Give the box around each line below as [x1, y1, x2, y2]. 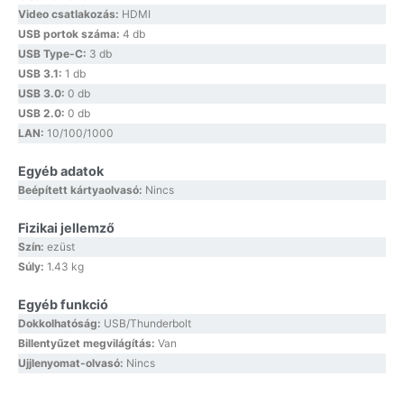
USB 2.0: [18, 106, 68, 121]
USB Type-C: [18, 47, 89, 61]
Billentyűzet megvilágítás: [18, 336, 158, 351]
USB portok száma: [18, 27, 123, 41]
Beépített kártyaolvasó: [18, 183, 145, 197]
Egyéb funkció [18, 297, 108, 313]
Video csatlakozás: [18, 7, 122, 22]
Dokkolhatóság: [18, 317, 104, 331]
